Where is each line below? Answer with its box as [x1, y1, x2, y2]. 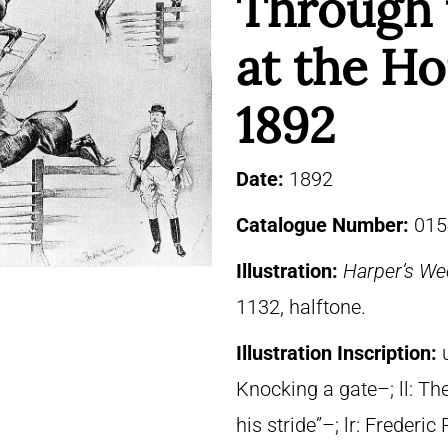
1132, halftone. [236, 295, 366, 319]
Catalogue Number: [236, 213, 414, 237]
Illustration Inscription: [236, 341, 442, 365]
